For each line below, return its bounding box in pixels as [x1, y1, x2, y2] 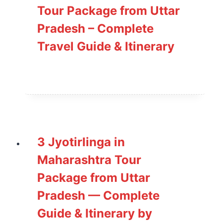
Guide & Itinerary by [37, 206, 152, 221]
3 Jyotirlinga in [37, 134, 125, 149]
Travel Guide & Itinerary [37, 39, 174, 54]
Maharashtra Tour [37, 152, 141, 167]
